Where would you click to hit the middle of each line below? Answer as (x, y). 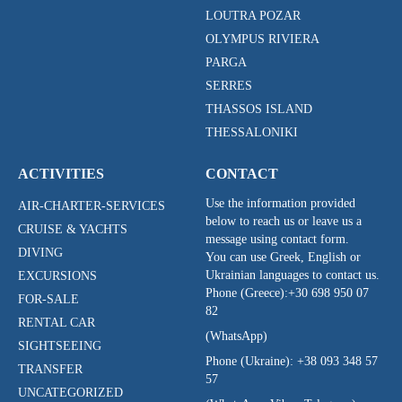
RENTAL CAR (57, 322)
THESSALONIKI (252, 132)
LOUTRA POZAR (253, 15)
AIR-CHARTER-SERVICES (92, 205)
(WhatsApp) (236, 336)
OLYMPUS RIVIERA (262, 39)
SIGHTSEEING (60, 345)
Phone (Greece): (247, 293)
